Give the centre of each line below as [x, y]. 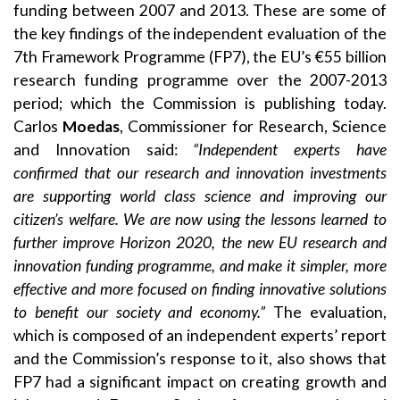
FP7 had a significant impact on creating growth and [200, 381]
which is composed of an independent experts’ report [200, 335]
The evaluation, [330, 312]
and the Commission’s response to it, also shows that [200, 358]
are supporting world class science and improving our [200, 196]
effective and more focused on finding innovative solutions [200, 288]
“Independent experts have [290, 149]
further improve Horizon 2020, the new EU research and [200, 242]
